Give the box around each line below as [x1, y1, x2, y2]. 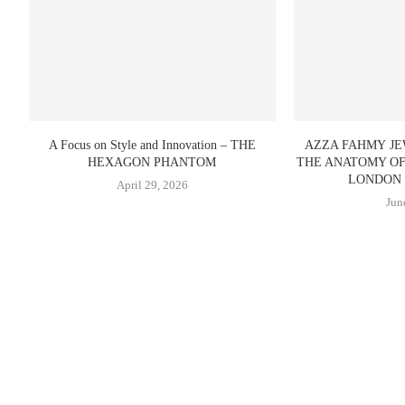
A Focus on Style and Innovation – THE [48, 138, 256, 153]
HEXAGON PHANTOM [88, 155, 217, 170]
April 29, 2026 [116, 178, 188, 193]
